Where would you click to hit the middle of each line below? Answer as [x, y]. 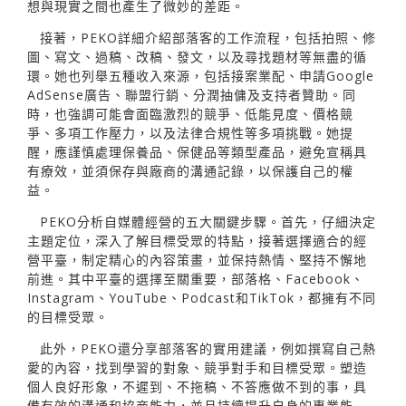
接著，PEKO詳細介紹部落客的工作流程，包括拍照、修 [208, 37]
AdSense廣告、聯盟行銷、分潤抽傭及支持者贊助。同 [192, 94]
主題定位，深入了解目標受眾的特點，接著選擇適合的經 [197, 240]
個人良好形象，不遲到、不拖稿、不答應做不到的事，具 [197, 386]
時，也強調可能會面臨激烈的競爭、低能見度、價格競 [190, 113]
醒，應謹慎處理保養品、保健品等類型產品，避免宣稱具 [197, 151]
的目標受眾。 [68, 316]
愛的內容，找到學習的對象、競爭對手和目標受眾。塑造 [197, 367]
